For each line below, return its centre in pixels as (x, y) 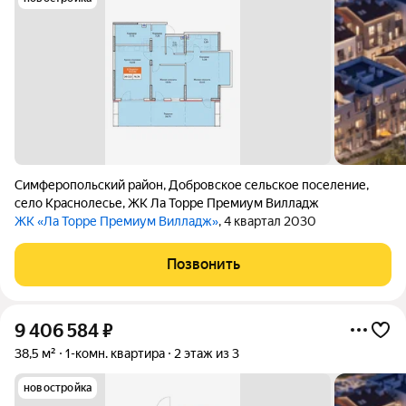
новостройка (58, 388)
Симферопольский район (89, 185)
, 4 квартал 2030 (267, 221)
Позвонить (203, 264)
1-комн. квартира (115, 353)
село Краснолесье (68, 203)
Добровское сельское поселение (267, 185)
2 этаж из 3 (207, 353)
